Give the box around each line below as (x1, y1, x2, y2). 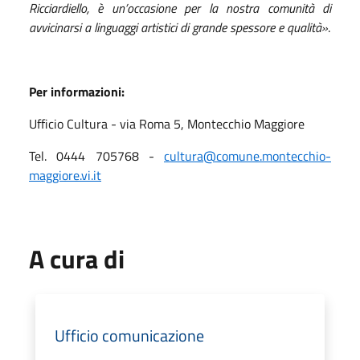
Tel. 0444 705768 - (29, 145, 164, 166)
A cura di (29, 239, 125, 278)
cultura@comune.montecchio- (164, 145, 331, 166)
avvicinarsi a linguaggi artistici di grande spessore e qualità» (29, 17, 328, 37)
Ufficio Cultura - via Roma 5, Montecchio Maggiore (29, 113, 305, 133)
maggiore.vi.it (29, 165, 101, 185)
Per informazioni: (29, 81, 125, 101)
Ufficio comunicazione (55, 322, 204, 348)
